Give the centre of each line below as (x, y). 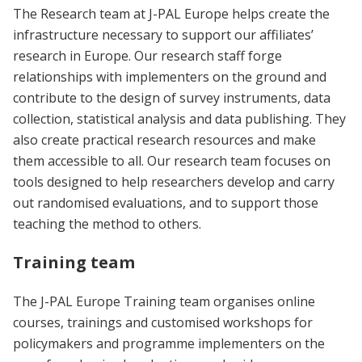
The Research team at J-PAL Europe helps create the (171, 14)
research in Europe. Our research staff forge (147, 56)
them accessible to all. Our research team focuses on (172, 161)
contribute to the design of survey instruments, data (172, 98)
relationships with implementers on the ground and (170, 77)
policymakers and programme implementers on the (169, 344)
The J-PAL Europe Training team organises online (164, 302)
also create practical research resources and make (164, 140)
